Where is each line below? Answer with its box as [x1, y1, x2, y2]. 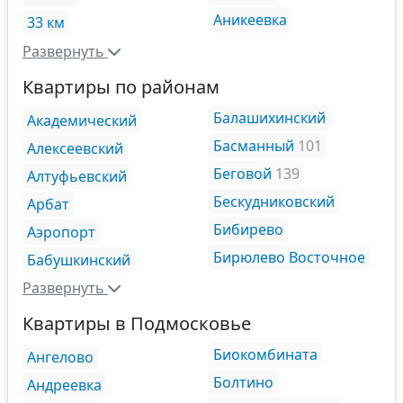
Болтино [213, 372, 273, 392]
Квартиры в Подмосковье [22, 311, 251, 336]
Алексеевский [27, 138, 123, 158]
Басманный [213, 135, 294, 156]
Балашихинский [213, 107, 326, 128]
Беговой [213, 163, 272, 184]
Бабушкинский [27, 249, 130, 270]
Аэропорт [27, 221, 95, 242]
